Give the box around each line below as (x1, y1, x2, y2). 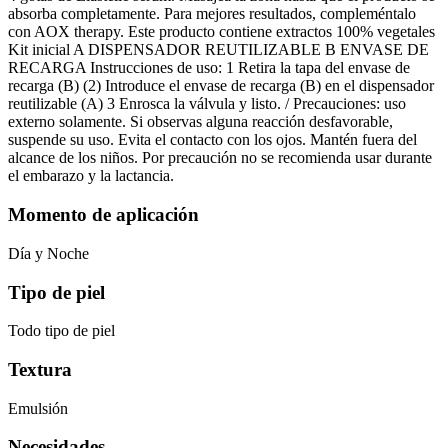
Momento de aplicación (8, 204, 199, 226)
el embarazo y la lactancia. (8, 167, 174, 185)
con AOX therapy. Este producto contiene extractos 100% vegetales (8, 23, 435, 41)
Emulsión (8, 399, 68, 417)
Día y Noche (8, 244, 89, 262)
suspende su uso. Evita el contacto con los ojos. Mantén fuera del (8, 131, 417, 149)
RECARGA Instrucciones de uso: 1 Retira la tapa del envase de (8, 59, 410, 77)
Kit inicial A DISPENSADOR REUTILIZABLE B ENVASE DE (8, 41, 429, 59)
